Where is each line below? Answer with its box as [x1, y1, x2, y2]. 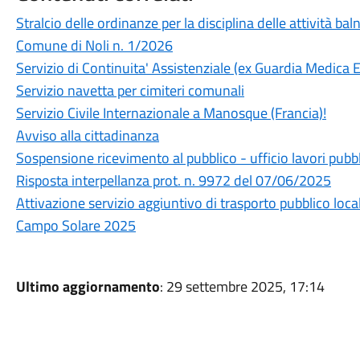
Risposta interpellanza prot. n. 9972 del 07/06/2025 [15, 170, 331, 191]
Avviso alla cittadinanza [15, 125, 159, 146]
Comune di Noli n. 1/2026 [15, 35, 173, 56]
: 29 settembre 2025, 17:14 [159, 276, 325, 297]
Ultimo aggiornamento [15, 276, 160, 297]
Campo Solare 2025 [15, 215, 136, 236]
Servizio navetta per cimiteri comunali [15, 80, 244, 101]
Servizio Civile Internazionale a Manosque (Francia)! [15, 102, 326, 124]
